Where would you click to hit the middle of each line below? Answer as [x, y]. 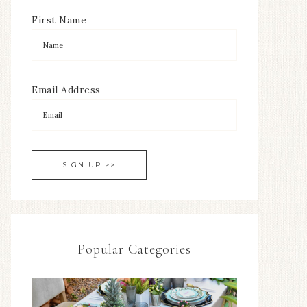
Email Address [66, 90]
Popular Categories [134, 249]
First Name [59, 20]
